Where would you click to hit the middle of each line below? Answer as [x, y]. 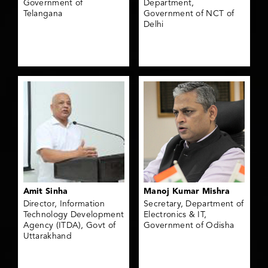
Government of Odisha [189, 225]
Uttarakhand [47, 236]
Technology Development [74, 214]
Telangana [43, 13]
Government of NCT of [189, 13]
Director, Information [64, 204]
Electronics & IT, [175, 214]
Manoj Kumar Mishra [187, 191]
